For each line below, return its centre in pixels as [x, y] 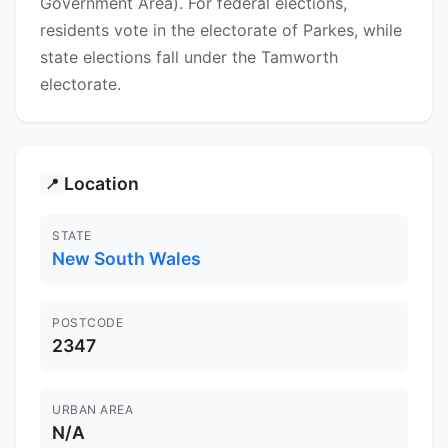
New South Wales [126, 259]
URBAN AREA [92, 410]
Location [101, 184]
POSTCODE [87, 323]
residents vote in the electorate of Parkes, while [221, 30]
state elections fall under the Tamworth [189, 57]
